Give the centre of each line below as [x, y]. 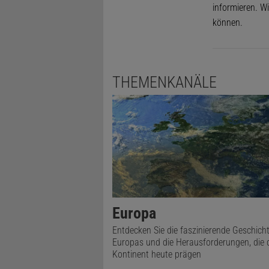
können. [227, 23]
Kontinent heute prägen [157, 254]
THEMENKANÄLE [165, 83]
